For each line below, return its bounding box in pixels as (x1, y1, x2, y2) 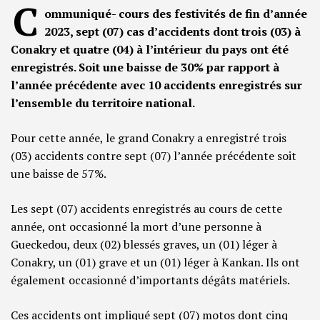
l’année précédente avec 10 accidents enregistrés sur (11, 77, 302, 94)
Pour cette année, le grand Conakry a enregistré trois (11, 130, 286, 146)
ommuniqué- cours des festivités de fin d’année (44, 6, 307, 22)
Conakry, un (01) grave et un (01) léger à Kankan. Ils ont (11, 254, 300, 271)
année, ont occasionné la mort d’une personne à (11, 219, 261, 235)
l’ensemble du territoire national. (11, 95, 195, 111)
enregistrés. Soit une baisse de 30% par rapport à (11, 59, 279, 76)
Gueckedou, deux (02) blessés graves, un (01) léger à (11, 236, 277, 253)
